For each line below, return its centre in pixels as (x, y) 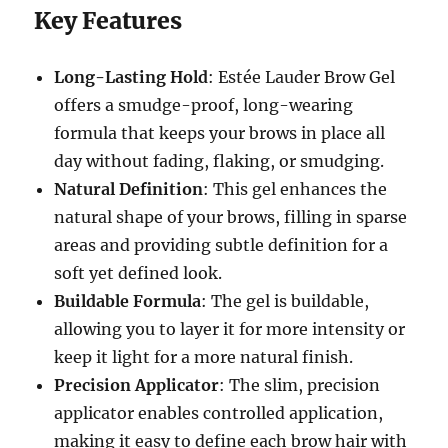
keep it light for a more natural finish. (204, 357)
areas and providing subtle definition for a (221, 245)
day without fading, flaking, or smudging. (219, 161)
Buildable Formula (128, 301)
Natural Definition (129, 189)
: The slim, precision (300, 385)
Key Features (108, 21)
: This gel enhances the (295, 189)
